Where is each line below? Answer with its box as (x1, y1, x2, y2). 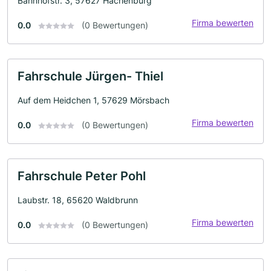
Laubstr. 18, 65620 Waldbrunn (18, 194, 138, 205)
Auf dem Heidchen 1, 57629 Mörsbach (18, 94, 169, 105)
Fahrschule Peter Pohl (18, 168, 146, 183)
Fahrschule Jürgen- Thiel (18, 68, 163, 83)
